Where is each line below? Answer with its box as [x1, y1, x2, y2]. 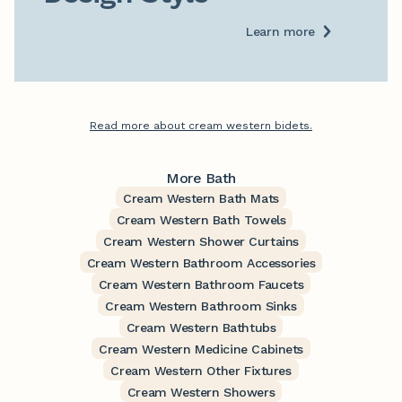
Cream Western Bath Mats [123, 191, 279, 206]
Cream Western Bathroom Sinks [105, 299, 297, 314]
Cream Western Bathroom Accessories [86, 256, 316, 271]
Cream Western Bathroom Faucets [98, 277, 304, 293]
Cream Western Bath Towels [116, 213, 286, 228]
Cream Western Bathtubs [126, 320, 276, 336]
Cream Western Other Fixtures [110, 363, 292, 379]
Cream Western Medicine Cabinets [99, 342, 303, 357]
